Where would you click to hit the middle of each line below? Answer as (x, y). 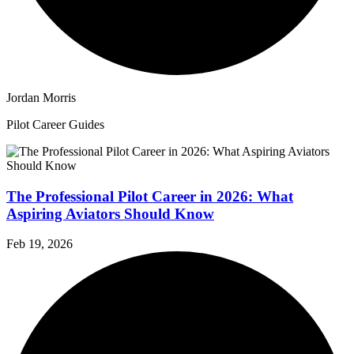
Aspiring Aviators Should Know (110, 213)
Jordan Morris (41, 97)
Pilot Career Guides (55, 124)
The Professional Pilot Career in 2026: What (150, 196)
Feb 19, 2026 (40, 244)
